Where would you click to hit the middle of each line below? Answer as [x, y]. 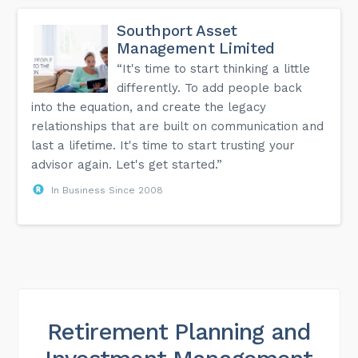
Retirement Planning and [179, 331]
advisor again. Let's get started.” [127, 164]
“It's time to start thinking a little [214, 68]
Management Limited [196, 48]
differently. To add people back [210, 88]
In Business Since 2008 [107, 190]
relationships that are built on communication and [178, 126]
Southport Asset [177, 30]
